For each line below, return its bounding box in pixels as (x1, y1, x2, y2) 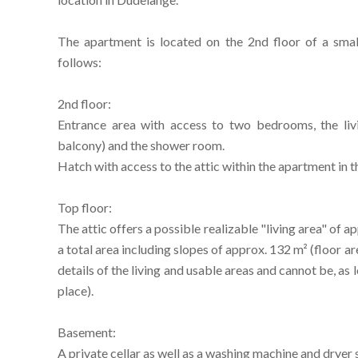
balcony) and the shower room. (58, 137, 225, 153)
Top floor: (58, 200, 112, 215)
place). (58, 283, 93, 298)
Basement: (58, 324, 116, 340)
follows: (58, 54, 101, 70)
